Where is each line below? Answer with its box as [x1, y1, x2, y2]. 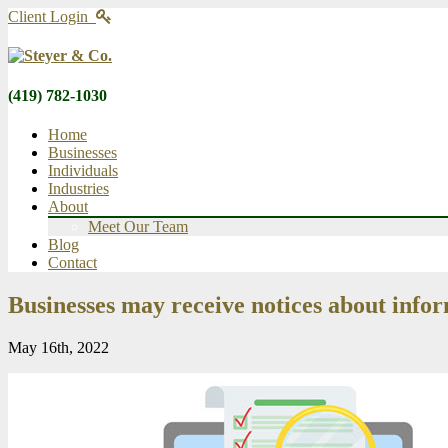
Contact [48, 253, 97, 271]
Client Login [8, 8, 96, 25]
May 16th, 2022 [8, 338, 109, 356]
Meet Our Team [88, 217, 188, 235]
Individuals [48, 161, 118, 179]
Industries [48, 179, 109, 197]
